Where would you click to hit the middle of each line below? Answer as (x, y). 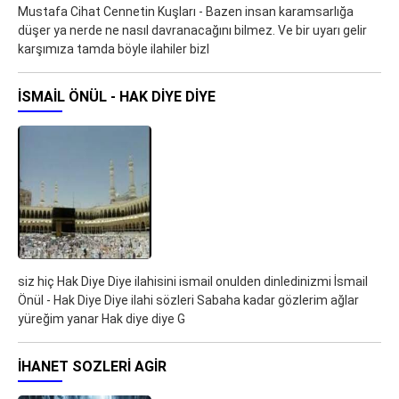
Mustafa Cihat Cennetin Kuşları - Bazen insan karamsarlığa (186, 12)
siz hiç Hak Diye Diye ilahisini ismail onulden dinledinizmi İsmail (193, 282)
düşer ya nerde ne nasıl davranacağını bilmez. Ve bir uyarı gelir (192, 31)
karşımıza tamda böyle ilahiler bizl (114, 49)
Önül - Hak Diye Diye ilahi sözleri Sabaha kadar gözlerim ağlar (188, 301)
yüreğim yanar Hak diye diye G (102, 319)
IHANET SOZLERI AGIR (92, 367)
